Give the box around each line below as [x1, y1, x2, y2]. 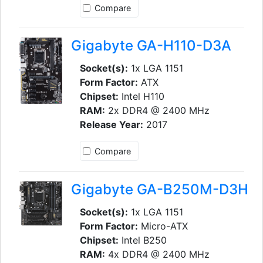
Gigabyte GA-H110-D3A [70, 37, 231, 55]
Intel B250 [118, 234, 167, 246]
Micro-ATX [137, 220, 188, 232]
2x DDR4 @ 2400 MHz [104, 104, 210, 117]
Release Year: [79, 119, 143, 131]
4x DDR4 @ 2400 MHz [104, 248, 210, 260]
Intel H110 [118, 90, 164, 103]
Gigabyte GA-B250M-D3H [70, 180, 248, 198]
